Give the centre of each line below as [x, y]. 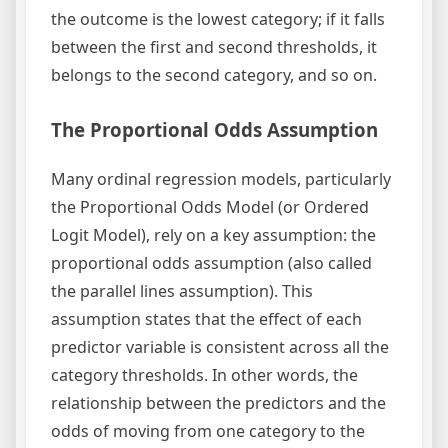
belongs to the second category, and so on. [214, 74]
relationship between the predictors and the [218, 402]
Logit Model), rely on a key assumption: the [213, 234]
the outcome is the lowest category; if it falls [218, 18]
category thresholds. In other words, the [204, 374]
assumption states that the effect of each [206, 318]
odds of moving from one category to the [208, 430]
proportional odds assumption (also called [211, 262]
